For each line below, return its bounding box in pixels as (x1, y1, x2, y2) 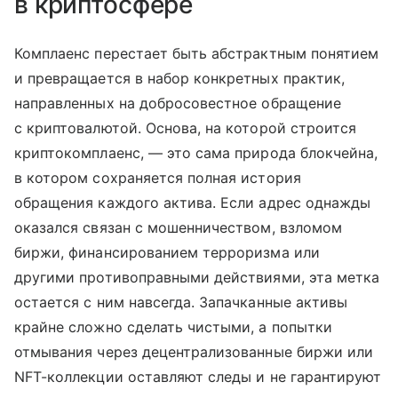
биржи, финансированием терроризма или (14, 243, 320, 261)
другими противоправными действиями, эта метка (14, 267, 380, 286)
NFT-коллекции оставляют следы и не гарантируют (14, 367, 382, 386)
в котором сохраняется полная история (14, 168, 301, 187)
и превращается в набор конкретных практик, (14, 68, 346, 87)
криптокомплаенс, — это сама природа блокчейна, (14, 143, 378, 162)
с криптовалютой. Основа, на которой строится (14, 118, 357, 137)
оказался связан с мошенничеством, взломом (14, 218, 342, 236)
